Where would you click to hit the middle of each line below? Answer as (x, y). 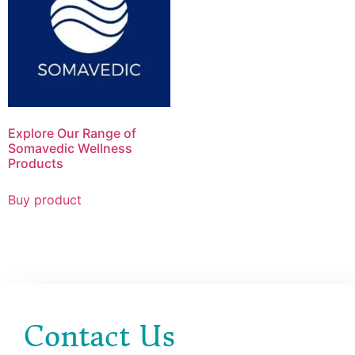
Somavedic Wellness (70, 149)
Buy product (45, 200)
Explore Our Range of (72, 134)
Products (36, 164)
